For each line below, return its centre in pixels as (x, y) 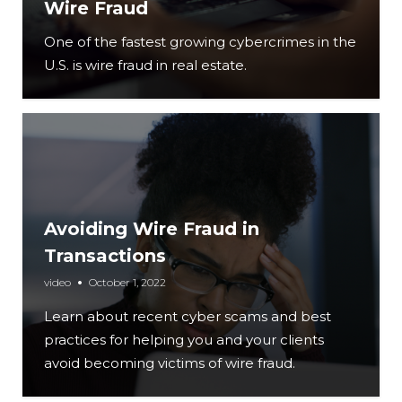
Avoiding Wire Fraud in (152, 229)
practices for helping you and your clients (184, 340)
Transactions (105, 256)
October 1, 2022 (127, 282)
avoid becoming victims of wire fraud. (170, 363)
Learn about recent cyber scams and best (188, 316)
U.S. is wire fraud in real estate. (145, 65)
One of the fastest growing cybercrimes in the (200, 42)
